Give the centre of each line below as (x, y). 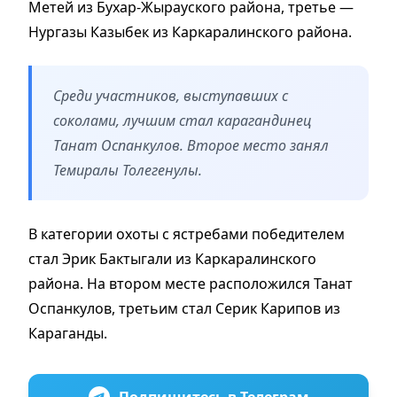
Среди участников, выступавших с (171, 95)
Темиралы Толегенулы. (128, 170)
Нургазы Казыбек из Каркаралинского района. (190, 31)
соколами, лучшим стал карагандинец (183, 120)
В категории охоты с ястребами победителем (187, 234)
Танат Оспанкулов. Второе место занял (191, 145)
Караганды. (68, 333)
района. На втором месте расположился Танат (191, 283)
